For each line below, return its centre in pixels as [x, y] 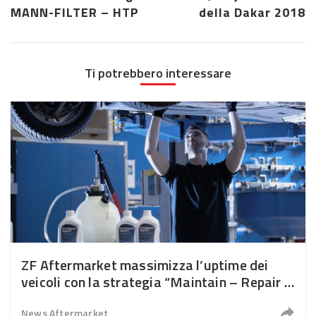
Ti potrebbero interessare [158, 73]
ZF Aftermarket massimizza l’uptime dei [145, 265]
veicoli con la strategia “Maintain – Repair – [157, 282]
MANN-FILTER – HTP [75, 12]
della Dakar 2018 [252, 12]
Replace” [49, 299]
